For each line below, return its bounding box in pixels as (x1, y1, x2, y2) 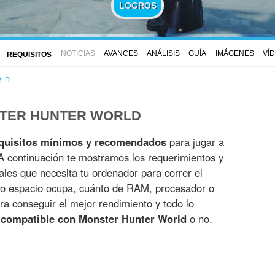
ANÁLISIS (147, 48, 180, 58)
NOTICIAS (60, 48, 95, 58)
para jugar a (166, 134, 224, 150)
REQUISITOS (7, 50, 52, 59)
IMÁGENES (215, 48, 254, 58)
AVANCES (103, 48, 138, 58)
